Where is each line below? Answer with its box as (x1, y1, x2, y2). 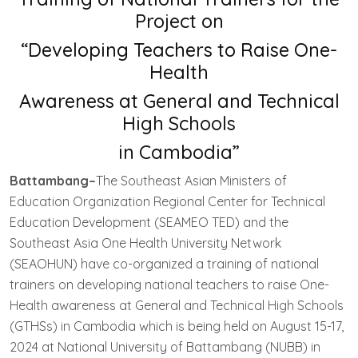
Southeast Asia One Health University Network (10, 234, 281, 251)
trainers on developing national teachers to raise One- (10, 276, 329, 292)
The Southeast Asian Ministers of (96, 172, 287, 189)
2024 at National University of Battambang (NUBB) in (10, 338, 320, 355)
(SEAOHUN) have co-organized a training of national (10, 255, 319, 272)
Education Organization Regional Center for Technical (10, 193, 325, 209)
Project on (134, 9, 224, 33)
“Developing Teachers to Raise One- (21, 38, 337, 62)
